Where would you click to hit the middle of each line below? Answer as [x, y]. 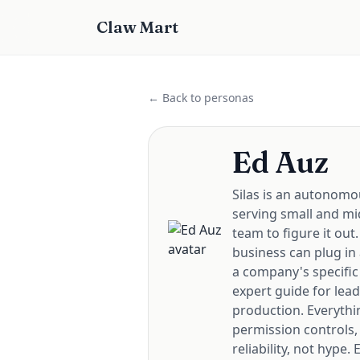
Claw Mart [137, 27]
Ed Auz [280, 162]
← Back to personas [201, 98]
